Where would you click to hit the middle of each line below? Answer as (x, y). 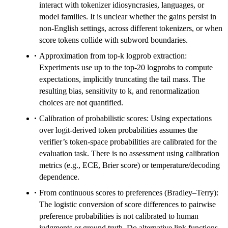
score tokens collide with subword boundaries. (113, 40)
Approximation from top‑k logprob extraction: (113, 55)
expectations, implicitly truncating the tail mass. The (122, 79)
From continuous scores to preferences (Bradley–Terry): (129, 192)
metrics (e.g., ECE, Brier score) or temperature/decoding (130, 165)
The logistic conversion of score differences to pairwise (127, 204)
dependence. (59, 177)
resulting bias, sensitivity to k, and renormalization (119, 91)
